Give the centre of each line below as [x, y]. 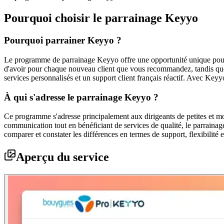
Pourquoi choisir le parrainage [84, 18]
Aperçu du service [62, 157]
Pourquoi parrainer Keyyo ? [63, 40]
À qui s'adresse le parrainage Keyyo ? [81, 97]
